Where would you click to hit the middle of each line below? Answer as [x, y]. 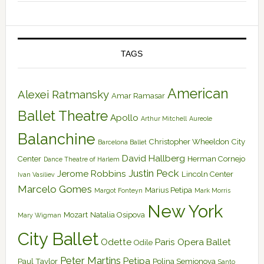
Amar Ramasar [138, 96]
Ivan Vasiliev [36, 174]
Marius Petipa [168, 190]
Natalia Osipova [117, 215]
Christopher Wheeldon [189, 142]
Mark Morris [212, 190]
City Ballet [58, 239]
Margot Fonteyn [118, 190]
